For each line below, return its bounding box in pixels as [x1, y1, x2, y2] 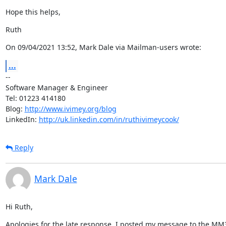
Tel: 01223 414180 [5, 93, 66, 103]
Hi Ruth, [5, 201, 33, 211]
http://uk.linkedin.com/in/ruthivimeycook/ [38, 114, 179, 124]
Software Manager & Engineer [5, 82, 108, 92]
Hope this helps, [5, 7, 61, 17]
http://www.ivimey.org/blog [24, 103, 117, 114]
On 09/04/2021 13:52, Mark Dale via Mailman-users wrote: [5, 42, 201, 52]
